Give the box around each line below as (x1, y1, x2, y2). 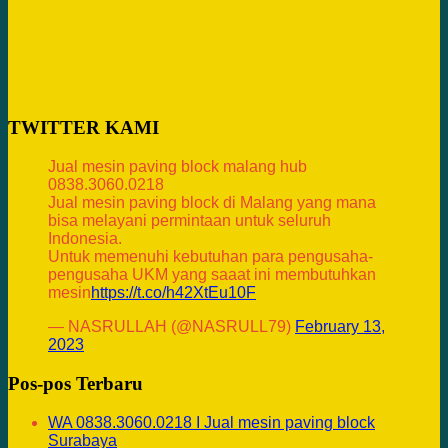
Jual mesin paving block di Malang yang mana (48, 193, 376, 211)
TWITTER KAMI (8, 116, 159, 138)
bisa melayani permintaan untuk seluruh (48, 211, 331, 229)
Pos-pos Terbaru (8, 372, 143, 394)
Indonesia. (48, 229, 122, 247)
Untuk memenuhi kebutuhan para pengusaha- (48, 247, 373, 265)
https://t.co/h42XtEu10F (91, 283, 256, 301)
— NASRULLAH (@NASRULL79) (48, 317, 295, 335)
